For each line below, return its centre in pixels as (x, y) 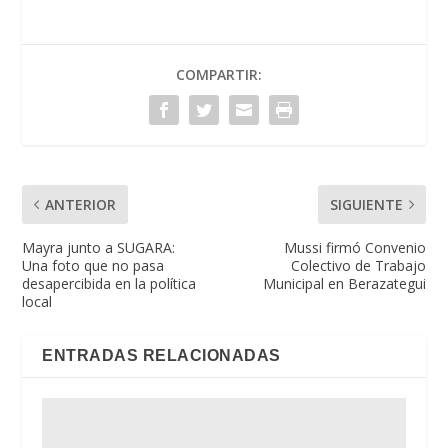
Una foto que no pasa (93, 266)
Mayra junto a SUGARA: (99, 248)
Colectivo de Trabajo (358, 266)
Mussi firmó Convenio (354, 248)
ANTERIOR (81, 205)
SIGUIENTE (366, 205)
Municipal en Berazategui (344, 284)
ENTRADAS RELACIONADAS (161, 356)
